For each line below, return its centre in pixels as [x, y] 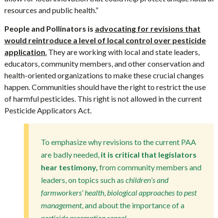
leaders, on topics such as [83, 180]
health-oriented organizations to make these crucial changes [104, 75]
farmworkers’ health [72, 192]
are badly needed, [70, 154]
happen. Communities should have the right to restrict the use [105, 87]
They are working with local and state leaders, [123, 52]
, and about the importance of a [133, 205]
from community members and [149, 167]
